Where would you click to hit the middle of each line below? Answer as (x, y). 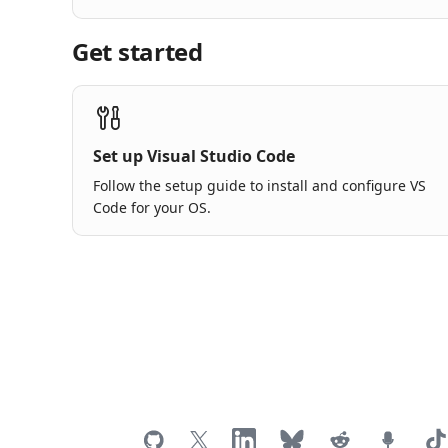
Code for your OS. (152, 208)
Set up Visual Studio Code (194, 156)
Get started (137, 52)
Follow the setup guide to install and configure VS (259, 186)
